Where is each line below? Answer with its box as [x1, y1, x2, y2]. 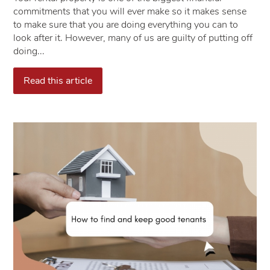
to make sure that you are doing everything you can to [13, 17, 238, 31]
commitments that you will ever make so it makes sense [13, 4, 246, 18]
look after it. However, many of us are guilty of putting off [13, 31, 253, 45]
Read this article [23, 74, 92, 88]
